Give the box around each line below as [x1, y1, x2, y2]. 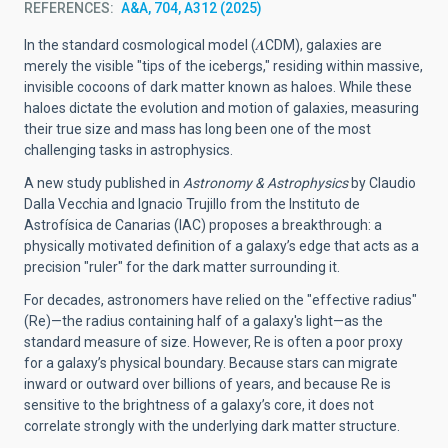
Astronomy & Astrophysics [183, 175, 348, 191]
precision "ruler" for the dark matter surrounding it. [24, 259, 340, 275]
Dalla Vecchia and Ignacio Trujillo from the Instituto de [24, 196, 360, 212]
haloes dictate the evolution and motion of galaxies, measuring [24, 100, 419, 116]
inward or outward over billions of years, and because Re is [24, 376, 391, 392]
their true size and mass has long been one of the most [24, 121, 371, 137]
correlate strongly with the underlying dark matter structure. [24, 418, 400, 434]
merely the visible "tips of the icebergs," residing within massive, [24, 58, 423, 74]
